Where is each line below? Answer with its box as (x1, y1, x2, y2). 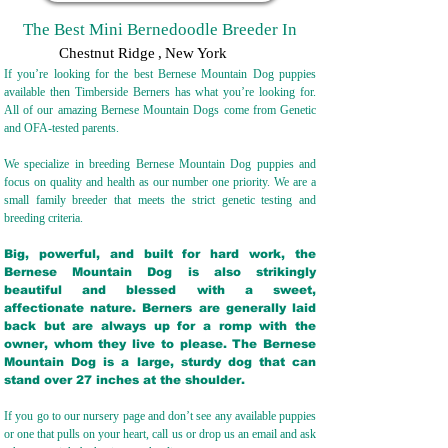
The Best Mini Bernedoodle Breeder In (23, 20, 297, 39)
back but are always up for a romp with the (4, 319, 316, 333)
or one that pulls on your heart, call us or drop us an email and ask (4, 427, 316, 441)
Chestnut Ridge (59, 45, 155, 61)
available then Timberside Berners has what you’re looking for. (4, 85, 316, 99)
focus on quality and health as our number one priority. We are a (4, 175, 316, 189)
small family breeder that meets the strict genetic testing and (4, 193, 316, 207)
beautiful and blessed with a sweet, (4, 283, 316, 297)
